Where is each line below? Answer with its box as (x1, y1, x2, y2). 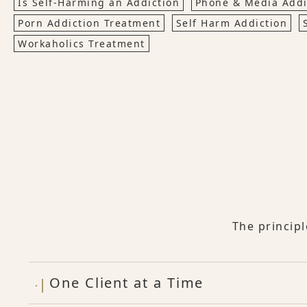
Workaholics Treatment (18, 37, 145, 50)
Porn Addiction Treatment (18, 16, 160, 29)
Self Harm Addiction (175, 16, 287, 29)
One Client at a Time (49, 273, 204, 292)
